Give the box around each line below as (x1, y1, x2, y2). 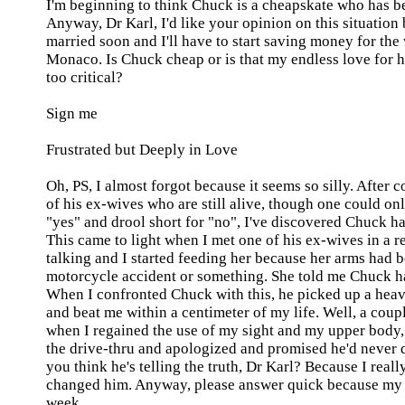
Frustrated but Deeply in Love (46, 141, 238, 158)
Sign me (46, 105, 98, 122)
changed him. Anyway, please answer (46, 376, 287, 393)
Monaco (46, 51, 99, 68)
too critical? (46, 69, 123, 86)
